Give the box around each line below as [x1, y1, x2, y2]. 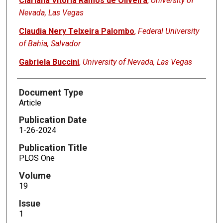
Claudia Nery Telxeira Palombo [18, 26, 134, 36]
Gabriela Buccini [18, 57, 79, 67]
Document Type [18, 87, 83, 98]
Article [18, 98, 41, 108]
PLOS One [18, 153, 55, 163]
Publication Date [18, 114, 87, 125]
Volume [18, 170, 51, 181]
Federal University [137, 26, 199, 36]
